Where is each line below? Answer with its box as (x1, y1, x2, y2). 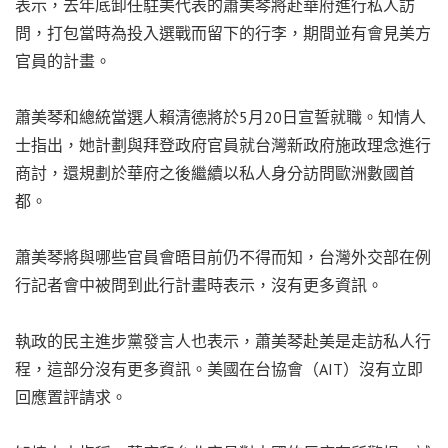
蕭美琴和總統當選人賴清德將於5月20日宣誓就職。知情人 (15, 106, 426, 127)
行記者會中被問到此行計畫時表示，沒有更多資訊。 (15, 274, 383, 295)
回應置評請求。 (15, 386, 127, 407)
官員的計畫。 (15, 50, 111, 71)
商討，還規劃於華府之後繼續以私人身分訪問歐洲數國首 (15, 162, 415, 183)
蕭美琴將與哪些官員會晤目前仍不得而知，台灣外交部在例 (15, 246, 431, 267)
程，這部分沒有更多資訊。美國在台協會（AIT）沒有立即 (15, 358, 423, 379)
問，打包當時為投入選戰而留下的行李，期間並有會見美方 (15, 22, 431, 43)
